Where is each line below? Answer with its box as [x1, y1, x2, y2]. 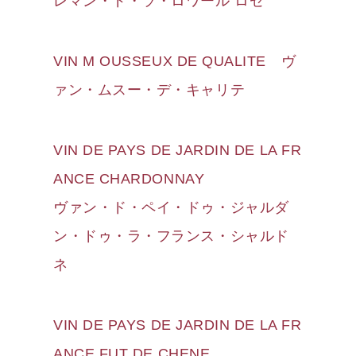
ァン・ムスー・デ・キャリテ [53, 81, 246, 98]
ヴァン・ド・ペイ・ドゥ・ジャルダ [53, 199, 289, 215]
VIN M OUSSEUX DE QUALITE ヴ [53, 52, 296, 69]
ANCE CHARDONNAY [53, 170, 205, 187]
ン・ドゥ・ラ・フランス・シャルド [53, 227, 289, 244]
